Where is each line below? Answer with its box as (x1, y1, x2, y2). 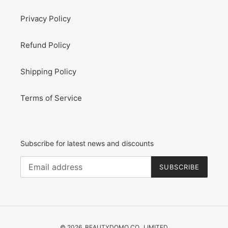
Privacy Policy (20, 13, 71, 23)
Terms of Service (20, 93, 82, 103)
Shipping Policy (20, 66, 76, 76)
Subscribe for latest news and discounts (20, 138, 154, 148)
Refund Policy (20, 40, 70, 50)
